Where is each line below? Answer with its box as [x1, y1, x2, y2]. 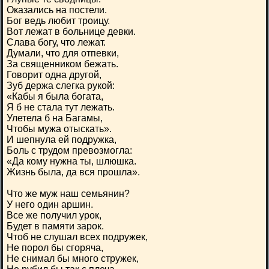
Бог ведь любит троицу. [7, 16, 110, 26]
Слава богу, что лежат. [7, 37, 106, 47]
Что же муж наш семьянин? [7, 189, 130, 199]
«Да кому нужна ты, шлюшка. [7, 156, 136, 166]
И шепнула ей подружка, [7, 134, 116, 145]
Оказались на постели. [7, 5, 107, 15]
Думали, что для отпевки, [7, 48, 119, 58]
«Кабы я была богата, [7, 91, 103, 101]
